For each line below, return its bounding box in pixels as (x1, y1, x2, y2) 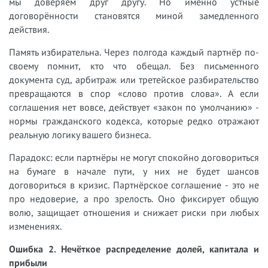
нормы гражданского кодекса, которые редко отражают (9, 114, 259, 127)
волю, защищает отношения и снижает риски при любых (9, 206, 259, 218)
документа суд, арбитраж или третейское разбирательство (9, 73, 259, 86)
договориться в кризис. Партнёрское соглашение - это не (9, 178, 259, 191)
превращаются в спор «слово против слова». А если (9, 87, 259, 99)
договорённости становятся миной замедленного (9, 9, 259, 22)
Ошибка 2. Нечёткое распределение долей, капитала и (9, 242, 259, 255)
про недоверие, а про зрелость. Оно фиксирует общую (9, 192, 259, 205)
